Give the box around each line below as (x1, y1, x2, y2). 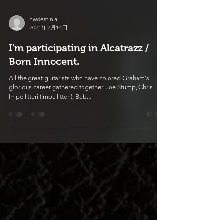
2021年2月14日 (29, 59, 68, 66)
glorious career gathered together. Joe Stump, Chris (9, 119, 153, 126)
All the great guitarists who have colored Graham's (9, 110, 149, 117)
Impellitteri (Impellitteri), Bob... (9, 128, 91, 136)
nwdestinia (29, 51, 57, 58)
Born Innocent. (9, 91, 79, 102)
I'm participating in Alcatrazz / (9, 78, 149, 88)
